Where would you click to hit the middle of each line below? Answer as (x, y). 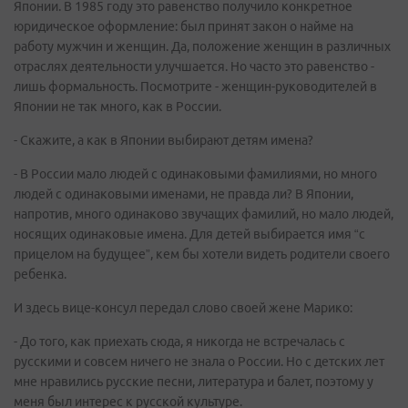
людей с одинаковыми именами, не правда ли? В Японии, (184, 194)
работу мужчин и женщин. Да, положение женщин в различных (202, 46)
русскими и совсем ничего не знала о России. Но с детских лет (199, 362)
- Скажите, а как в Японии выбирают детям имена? (163, 140)
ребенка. (40, 274)
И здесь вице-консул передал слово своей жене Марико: (183, 308)
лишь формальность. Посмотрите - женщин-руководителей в (195, 87)
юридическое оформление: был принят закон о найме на (184, 26)
